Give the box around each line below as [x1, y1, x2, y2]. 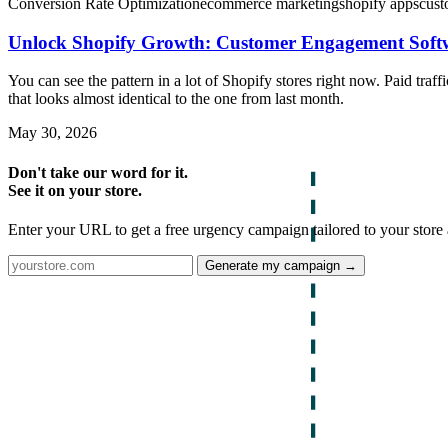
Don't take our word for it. [8, 163, 188, 181]
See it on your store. [8, 181, 142, 199]
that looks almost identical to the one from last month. [8, 90, 344, 108]
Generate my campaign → [205, 257, 357, 273]
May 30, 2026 [8, 124, 97, 142]
